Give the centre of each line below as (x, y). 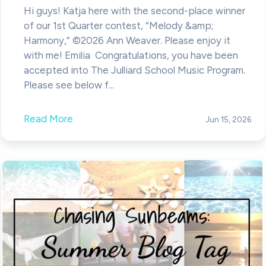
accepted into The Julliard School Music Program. (134, 70)
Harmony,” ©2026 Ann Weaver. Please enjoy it (127, 40)
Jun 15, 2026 (228, 119)
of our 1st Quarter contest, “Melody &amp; (118, 25)
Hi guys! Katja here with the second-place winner (134, 10)
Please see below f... (69, 85)
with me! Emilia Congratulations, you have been (131, 55)
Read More (48, 118)
